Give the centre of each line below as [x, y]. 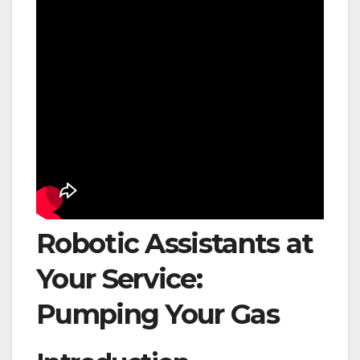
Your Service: [119, 278]
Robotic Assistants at [175, 243]
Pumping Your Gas [157, 314]
